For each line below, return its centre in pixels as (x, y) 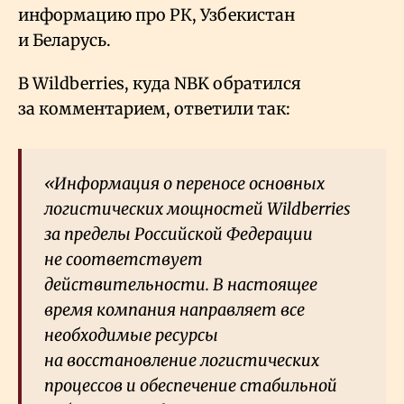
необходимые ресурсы (131, 335)
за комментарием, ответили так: (154, 109)
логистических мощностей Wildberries (197, 209)
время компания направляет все (174, 310)
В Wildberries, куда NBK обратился (160, 84)
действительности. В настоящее (181, 285)
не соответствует (124, 260)
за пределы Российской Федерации (179, 234)
